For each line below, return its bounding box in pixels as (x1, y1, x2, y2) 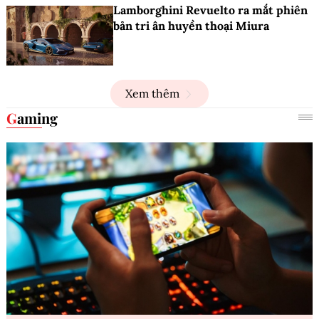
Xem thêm (125, 86, 179, 101)
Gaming (17, 108, 58, 128)
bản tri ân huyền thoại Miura (113, 18, 269, 33)
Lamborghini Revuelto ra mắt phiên (113, 2, 308, 17)
